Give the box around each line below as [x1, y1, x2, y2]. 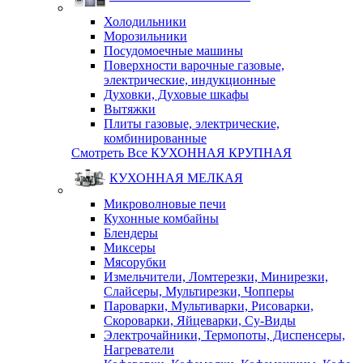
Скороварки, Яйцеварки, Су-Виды [104, 314, 296, 327]
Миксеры [104, 241, 156, 254]
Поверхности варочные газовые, [104, 58, 284, 72]
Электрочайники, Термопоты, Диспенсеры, [104, 328, 345, 342]
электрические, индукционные [104, 73, 275, 87]
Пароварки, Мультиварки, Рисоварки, [104, 299, 314, 313]
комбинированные [104, 131, 207, 145]
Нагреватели [104, 343, 174, 357]
